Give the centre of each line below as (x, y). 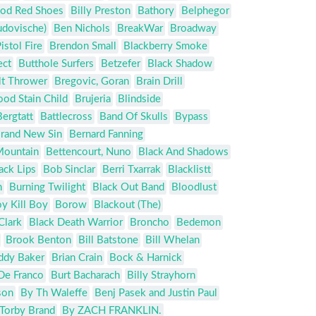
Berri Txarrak (132, 170)
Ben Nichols (82, 29)
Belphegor (205, 11)
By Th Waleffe (54, 293)
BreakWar (140, 29)
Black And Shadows (183, 152)
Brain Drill (159, 82)
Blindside (139, 99)
